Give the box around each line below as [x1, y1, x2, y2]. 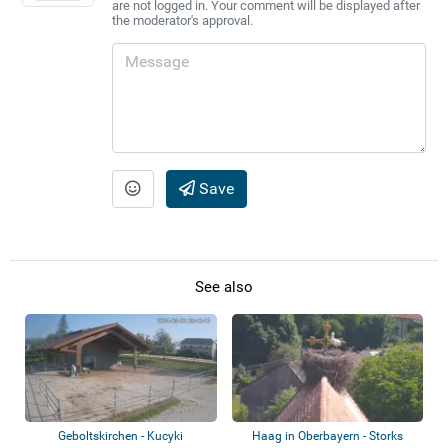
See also [195, 278, 253, 297]
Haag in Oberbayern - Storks [251, 429, 403, 444]
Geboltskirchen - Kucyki [58, 429, 184, 444]
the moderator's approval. [111, 12, 253, 28]
